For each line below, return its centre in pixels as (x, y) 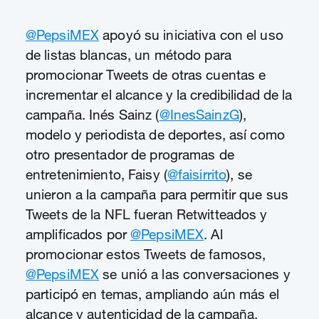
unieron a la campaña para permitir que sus (157, 194)
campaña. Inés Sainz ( (93, 114)
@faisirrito (197, 174)
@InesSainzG (199, 114)
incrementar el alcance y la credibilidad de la (159, 94)
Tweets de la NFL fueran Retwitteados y (147, 214)
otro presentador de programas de (130, 154)
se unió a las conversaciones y (195, 274)
